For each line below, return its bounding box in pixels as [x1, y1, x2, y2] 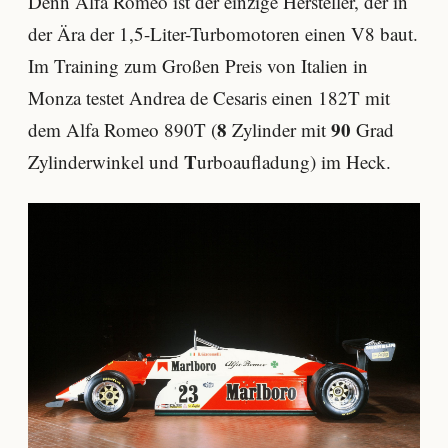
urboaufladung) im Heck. [197, 148, 391, 174]
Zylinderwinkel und [28, 148, 184, 174]
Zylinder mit [227, 116, 331, 142]
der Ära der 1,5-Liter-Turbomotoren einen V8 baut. [28, 20, 418, 46]
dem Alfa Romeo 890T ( [28, 116, 217, 142]
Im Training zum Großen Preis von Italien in [28, 52, 368, 78]
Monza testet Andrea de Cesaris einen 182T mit [28, 84, 390, 110]
